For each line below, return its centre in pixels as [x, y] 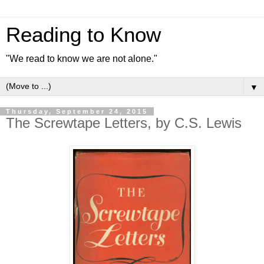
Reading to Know [83, 35]
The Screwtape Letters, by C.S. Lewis [124, 123]
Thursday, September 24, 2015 [77, 111]
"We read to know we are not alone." [82, 59]
